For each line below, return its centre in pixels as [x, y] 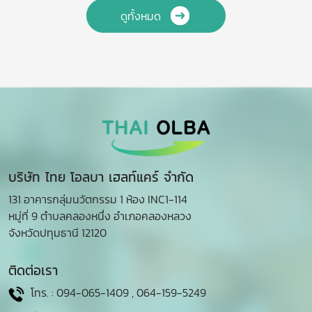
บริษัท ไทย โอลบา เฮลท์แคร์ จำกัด [101, 178]
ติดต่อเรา [33, 271]
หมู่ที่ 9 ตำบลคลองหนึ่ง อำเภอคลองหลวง [100, 216]
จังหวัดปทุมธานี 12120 [57, 233]
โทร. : [42, 293]
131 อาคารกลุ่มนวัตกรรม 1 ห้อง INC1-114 [98, 200]
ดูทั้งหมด [140, 16]
